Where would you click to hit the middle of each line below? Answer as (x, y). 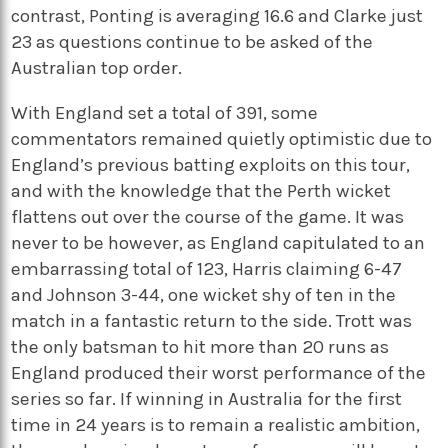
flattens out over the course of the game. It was (208, 216)
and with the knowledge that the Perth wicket (201, 190)
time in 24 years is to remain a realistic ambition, (216, 424)
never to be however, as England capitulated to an (218, 242)
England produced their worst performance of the (219, 372)
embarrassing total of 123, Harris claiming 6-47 (207, 268)
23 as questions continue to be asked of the (192, 41)
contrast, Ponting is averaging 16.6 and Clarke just (217, 15)
